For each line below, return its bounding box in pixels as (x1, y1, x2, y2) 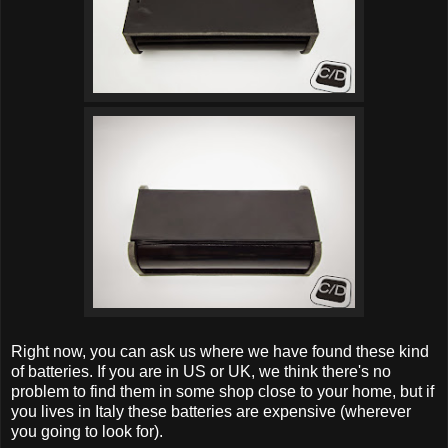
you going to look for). (11, 423, 163, 441)
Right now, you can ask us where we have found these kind (11, 343, 429, 361)
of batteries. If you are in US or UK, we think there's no (11, 363, 391, 381)
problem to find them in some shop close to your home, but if (11, 383, 434, 401)
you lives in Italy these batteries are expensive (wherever (11, 403, 411, 421)
